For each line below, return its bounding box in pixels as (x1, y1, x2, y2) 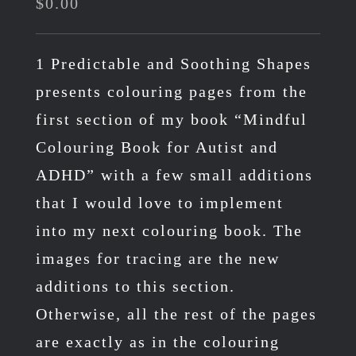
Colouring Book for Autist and (35, 137, 278, 156)
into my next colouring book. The (35, 221, 303, 239)
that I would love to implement (35, 193, 284, 211)
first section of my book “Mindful (35, 110, 308, 128)
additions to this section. (35, 277, 235, 295)
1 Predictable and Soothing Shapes (35, 54, 311, 72)
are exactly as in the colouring (35, 332, 280, 350)
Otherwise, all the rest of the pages (35, 304, 317, 323)
